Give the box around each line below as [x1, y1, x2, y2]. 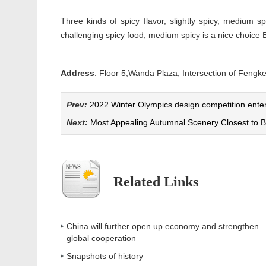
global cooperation [66, 233, 136, 243]
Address [61, 68, 94, 78]
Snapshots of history [66, 251, 143, 261]
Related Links [113, 174, 198, 189]
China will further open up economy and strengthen [66, 221, 259, 231]
